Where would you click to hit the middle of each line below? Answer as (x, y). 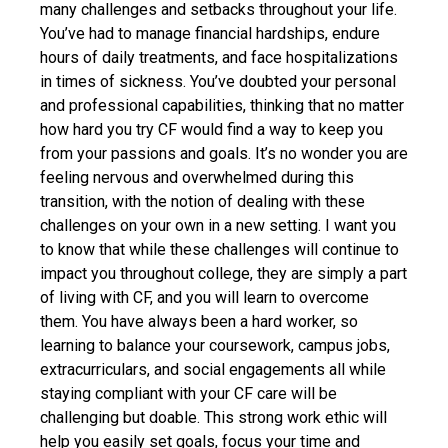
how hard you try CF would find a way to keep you (211, 130)
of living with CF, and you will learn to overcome (204, 298)
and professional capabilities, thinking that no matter (222, 106)
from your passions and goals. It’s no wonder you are (224, 154)
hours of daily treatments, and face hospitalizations (219, 58)
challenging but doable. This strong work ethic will (213, 418)
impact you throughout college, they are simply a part (223, 274)
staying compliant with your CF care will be (188, 394)
